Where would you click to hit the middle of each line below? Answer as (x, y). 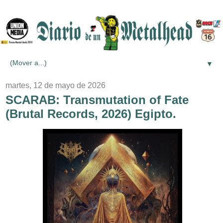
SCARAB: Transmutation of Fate (97, 100)
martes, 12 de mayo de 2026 (56, 85)
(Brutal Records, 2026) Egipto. (91, 113)
